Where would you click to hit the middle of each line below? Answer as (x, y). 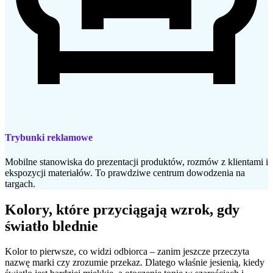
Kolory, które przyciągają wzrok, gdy (122, 209)
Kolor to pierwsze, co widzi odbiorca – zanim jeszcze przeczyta (127, 252)
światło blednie (51, 226)
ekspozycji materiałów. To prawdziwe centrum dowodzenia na (125, 172)
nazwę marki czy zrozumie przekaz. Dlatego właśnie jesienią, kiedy (135, 263)
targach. (20, 183)
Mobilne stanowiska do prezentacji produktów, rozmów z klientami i (136, 161)
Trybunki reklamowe (49, 138)
